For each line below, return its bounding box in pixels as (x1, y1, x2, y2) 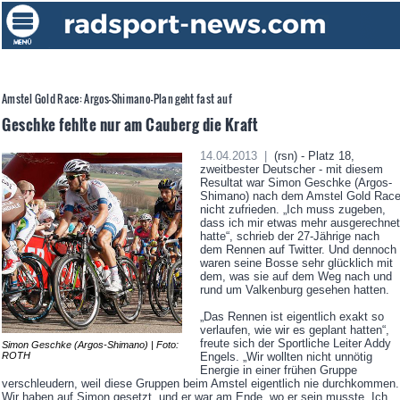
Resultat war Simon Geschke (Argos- (199, 176, 392, 190)
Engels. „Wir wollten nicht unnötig (199, 350, 372, 364)
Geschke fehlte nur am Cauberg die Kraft (2, 112, 259, 137)
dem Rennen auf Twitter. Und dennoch (199, 243, 396, 257)
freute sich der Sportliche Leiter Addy (199, 337, 391, 351)
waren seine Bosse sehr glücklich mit (199, 256, 393, 271)
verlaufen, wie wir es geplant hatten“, (199, 323, 389, 337)
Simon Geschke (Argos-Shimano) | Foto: (2, 338, 179, 350)
